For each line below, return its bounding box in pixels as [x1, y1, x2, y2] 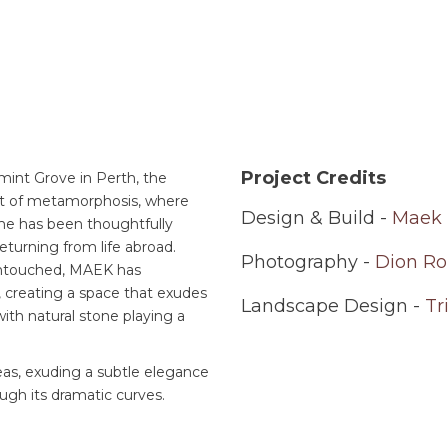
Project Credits [240, 167, 386, 189]
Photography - [240, 251, 375, 273]
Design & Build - [240, 207, 392, 229]
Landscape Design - [240, 295, 425, 317]
